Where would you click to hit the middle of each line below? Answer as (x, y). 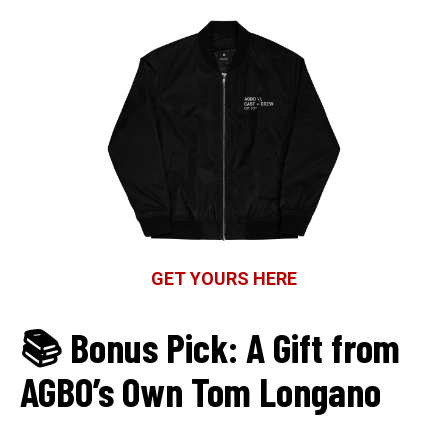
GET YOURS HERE (224, 279)
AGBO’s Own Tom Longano (200, 391)
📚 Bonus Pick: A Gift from (210, 347)
